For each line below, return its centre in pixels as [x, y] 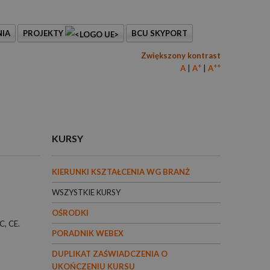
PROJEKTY [44, 33]
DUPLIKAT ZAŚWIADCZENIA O [110, 254]
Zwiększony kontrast [181, 55]
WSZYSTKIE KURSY [86, 192]
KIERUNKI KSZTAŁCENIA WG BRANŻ [121, 172]
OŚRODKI [70, 213]
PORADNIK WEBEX [88, 233]
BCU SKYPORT [159, 33]
